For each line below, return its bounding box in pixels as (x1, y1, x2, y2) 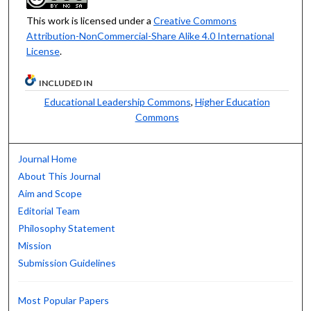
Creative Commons (153, 14, 237, 26)
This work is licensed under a (26, 14, 153, 26)
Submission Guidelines (18, 257, 117, 269)
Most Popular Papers (18, 294, 110, 306)
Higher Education (194, 96, 270, 108)
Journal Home (18, 153, 78, 165)
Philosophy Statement (18, 222, 116, 235)
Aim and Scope (18, 187, 83, 200)
